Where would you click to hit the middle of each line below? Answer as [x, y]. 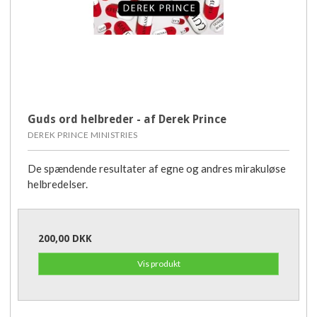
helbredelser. [58, 184]
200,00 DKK [65, 238]
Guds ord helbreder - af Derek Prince [127, 119]
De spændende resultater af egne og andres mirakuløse [157, 168]
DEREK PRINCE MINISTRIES [83, 134]
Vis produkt [158, 264]
